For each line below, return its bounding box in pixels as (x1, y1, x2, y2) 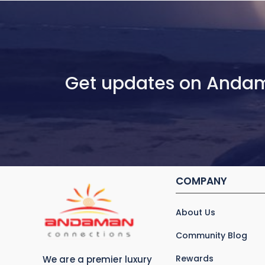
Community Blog (176, 230, 248, 242)
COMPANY (176, 174, 228, 189)
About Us (176, 206, 216, 219)
